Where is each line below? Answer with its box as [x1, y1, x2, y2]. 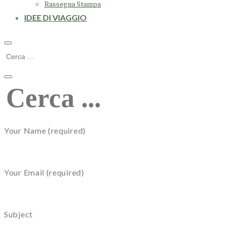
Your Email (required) [4, 167, 84, 178]
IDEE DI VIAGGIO [24, 13, 87, 23]
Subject [4, 209, 33, 219]
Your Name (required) [4, 126, 86, 136]
